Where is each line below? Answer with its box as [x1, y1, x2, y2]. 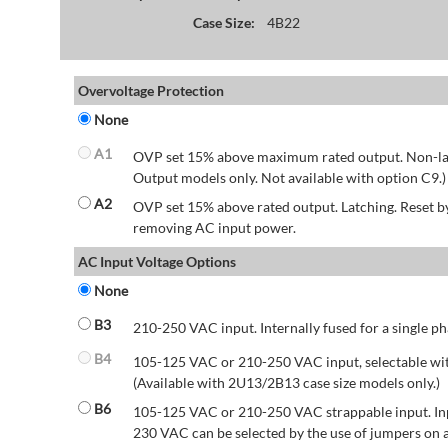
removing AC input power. [132, 219, 296, 237]
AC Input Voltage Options [77, 253, 236, 271]
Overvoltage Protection [77, 82, 224, 100]
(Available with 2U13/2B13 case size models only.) [132, 374, 440, 392]
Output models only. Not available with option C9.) [132, 169, 446, 187]
